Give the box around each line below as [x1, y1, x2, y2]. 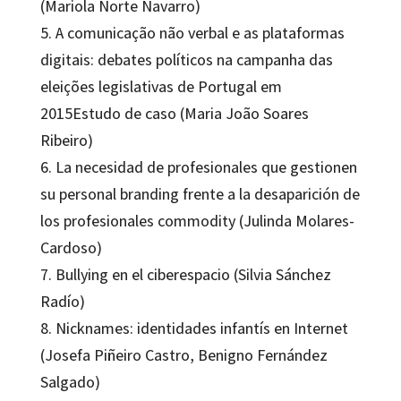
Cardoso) [39, 237, 102, 259]
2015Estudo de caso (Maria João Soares [39, 103, 309, 124]
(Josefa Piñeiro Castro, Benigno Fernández [39, 345, 328, 366]
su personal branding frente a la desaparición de [39, 183, 360, 205]
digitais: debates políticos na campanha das [39, 49, 333, 71]
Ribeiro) [39, 130, 93, 151]
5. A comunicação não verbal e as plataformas [39, 22, 345, 44]
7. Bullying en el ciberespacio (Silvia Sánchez [39, 264, 331, 286]
